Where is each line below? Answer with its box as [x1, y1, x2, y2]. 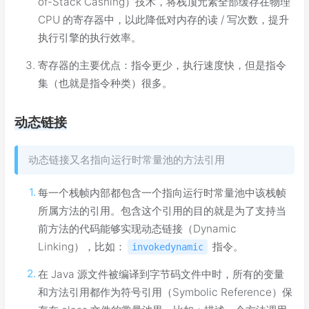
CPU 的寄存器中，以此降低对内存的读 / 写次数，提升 [38, 13, 289, 27]
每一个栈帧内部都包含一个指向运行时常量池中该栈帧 [38, 186, 287, 200]
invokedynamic [132, 241, 204, 253]
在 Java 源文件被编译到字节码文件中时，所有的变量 [38, 268, 285, 281]
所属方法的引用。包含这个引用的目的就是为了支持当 [38, 204, 287, 218]
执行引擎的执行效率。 [38, 31, 141, 45]
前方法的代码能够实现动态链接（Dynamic [38, 222, 237, 236]
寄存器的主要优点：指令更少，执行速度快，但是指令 [38, 59, 286, 72]
